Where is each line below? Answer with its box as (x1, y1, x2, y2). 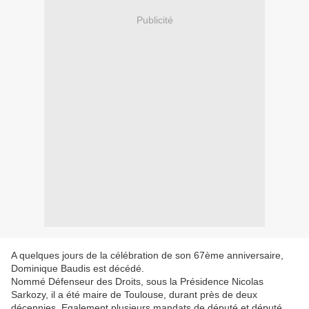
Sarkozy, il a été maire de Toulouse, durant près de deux (11, 289, 257, 301)
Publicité (136, 14, 173, 26)
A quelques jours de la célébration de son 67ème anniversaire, (11, 250, 283, 261)
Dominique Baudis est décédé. (11, 263, 144, 275)
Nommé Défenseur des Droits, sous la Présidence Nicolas (11, 276, 263, 288)
